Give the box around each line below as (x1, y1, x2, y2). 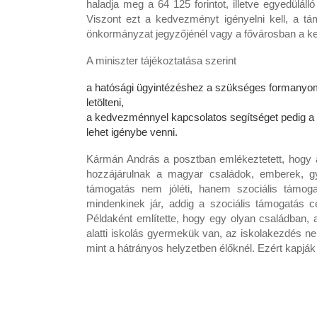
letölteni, (86, 96, 124, 109)
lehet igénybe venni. (86, 126, 178, 139)
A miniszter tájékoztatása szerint (86, 54, 236, 67)
